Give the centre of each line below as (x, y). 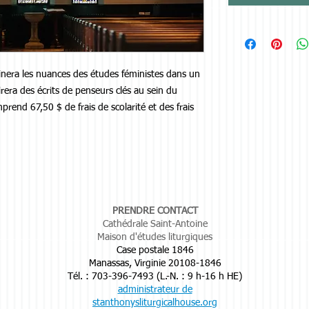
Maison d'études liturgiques (155, 238)
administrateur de (155, 290)
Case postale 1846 (155, 251)
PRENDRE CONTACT (155, 211)
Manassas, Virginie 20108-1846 (155, 264)
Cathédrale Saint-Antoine (155, 225)
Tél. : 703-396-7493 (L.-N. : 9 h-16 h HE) (155, 277)
